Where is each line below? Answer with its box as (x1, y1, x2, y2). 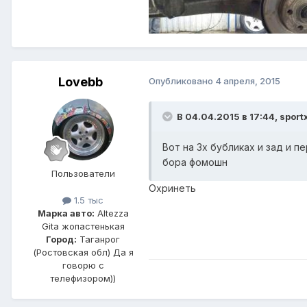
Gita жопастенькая (41, 221, 125, 232)
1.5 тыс (71, 195, 103, 206)
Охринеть (149, 182, 196, 195)
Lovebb (58, 75, 103, 90)
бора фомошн (162, 156, 228, 169)
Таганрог (77, 234, 120, 245)
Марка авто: (37, 208, 95, 219)
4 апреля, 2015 (215, 75, 280, 87)
